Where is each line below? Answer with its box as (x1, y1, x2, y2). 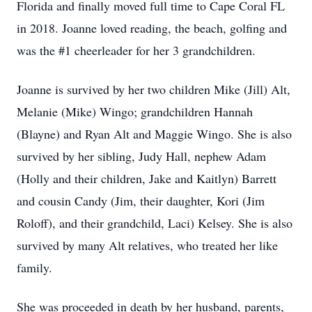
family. (17, 259, 52, 276)
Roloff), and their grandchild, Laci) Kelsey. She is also (17, 214, 292, 231)
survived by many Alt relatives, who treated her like (17, 237, 278, 253)
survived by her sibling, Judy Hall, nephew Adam (17, 148, 266, 164)
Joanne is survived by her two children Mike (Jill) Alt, (17, 81, 290, 97)
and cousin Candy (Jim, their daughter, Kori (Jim (17, 192, 265, 209)
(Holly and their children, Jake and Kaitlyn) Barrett (17, 170, 276, 187)
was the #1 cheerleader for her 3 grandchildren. (17, 42, 256, 58)
